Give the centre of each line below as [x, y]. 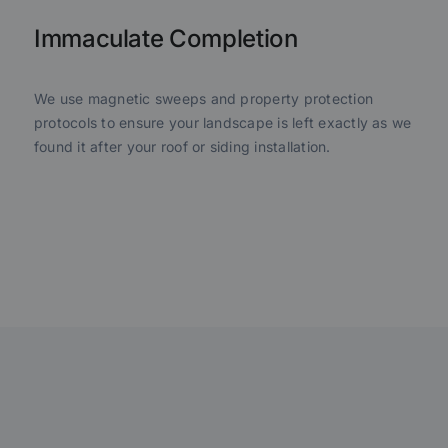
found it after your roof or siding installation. [182, 146]
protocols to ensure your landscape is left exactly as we [222, 122]
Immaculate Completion [165, 38]
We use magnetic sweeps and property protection [203, 98]
